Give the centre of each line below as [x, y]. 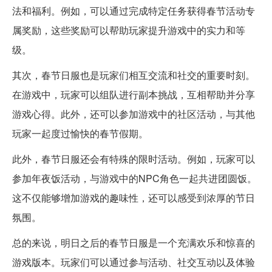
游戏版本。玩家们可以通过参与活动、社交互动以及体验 [134, 262]
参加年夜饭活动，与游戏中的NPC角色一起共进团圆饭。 [134, 178]
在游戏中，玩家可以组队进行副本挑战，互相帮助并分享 [134, 95]
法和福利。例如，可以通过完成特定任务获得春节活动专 [134, 11]
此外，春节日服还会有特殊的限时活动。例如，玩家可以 [134, 159]
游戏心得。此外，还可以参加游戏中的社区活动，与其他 [134, 114]
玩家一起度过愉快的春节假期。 [80, 134]
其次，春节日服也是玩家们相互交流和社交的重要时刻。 [134, 75]
